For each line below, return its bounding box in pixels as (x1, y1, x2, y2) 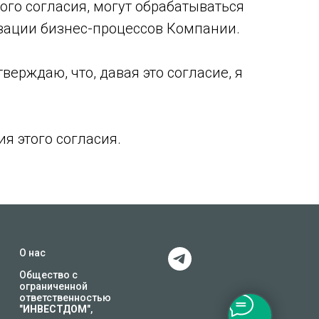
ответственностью (19, 292, 111, 303)
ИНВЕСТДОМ (23, 303, 87, 315)
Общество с (19, 269, 78, 281)
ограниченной (19, 281, 88, 292)
